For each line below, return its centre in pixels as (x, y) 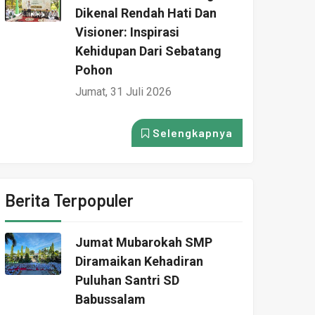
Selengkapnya (191, 133)
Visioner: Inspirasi (127, 32)
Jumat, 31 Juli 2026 (123, 92)
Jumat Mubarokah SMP (144, 242)
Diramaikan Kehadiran (139, 261)
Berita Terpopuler (69, 200)
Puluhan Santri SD (127, 280)
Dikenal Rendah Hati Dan (146, 13)
